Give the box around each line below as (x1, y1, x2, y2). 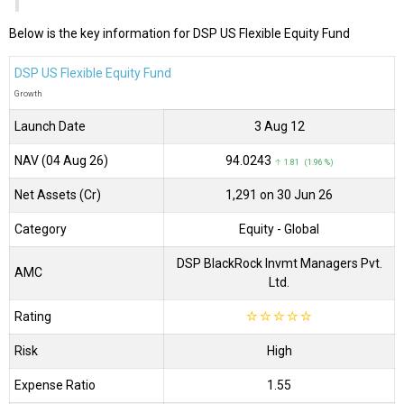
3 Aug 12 (253, 119, 305, 134)
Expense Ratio (14, 378, 96, 393)
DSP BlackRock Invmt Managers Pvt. (176, 256, 382, 271)
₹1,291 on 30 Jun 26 (225, 188, 333, 203)
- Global (277, 222, 319, 237)
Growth (14, 89, 42, 99)
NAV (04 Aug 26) (14, 153, 108, 169)
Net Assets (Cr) (14, 188, 101, 203)
